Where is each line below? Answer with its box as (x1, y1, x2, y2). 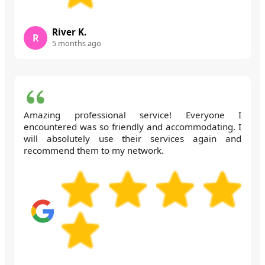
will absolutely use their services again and (24, 132, 241, 144)
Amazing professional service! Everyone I (24, 108, 241, 121)
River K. (52, 25, 86, 38)
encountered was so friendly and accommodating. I (24, 120, 241, 132)
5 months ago (52, 37, 101, 49)
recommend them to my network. (24, 144, 164, 156)
